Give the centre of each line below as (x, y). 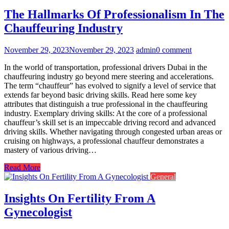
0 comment (174, 50)
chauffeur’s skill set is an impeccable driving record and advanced (110, 122)
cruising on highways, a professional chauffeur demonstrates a (104, 141)
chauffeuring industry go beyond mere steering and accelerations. (109, 76)
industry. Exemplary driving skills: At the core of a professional (106, 113)
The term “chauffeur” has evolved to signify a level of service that (110, 85)
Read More (22, 167)
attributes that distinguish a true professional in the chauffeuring (106, 104)
